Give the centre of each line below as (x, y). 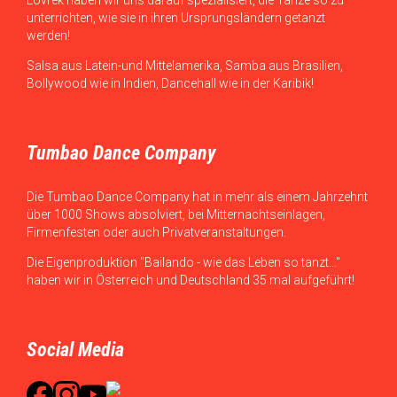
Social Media (75, 350)
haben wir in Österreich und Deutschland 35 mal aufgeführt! (191, 280)
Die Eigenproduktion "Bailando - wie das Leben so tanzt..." (183, 263)
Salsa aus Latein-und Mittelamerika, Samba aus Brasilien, (185, 66)
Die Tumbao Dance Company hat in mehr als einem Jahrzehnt (197, 197)
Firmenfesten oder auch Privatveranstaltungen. (156, 233)
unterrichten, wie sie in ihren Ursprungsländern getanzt (176, 18)
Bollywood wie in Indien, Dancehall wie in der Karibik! (170, 84)
